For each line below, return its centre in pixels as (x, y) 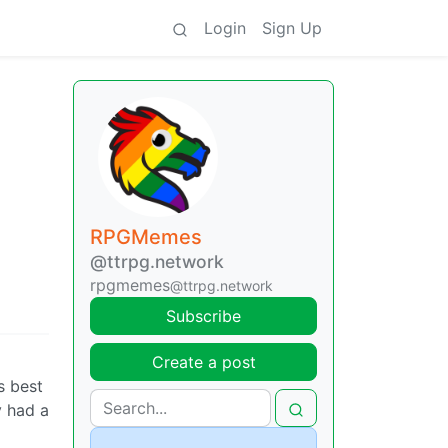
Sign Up (292, 28)
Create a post (203, 362)
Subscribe (203, 316)
